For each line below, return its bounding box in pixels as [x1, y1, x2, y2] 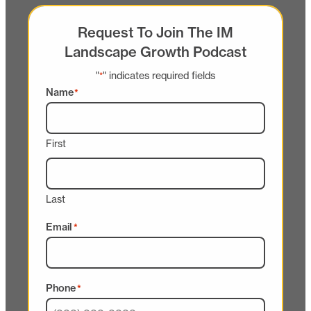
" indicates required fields [103, 69, 215, 83]
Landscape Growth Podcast [65, 43, 246, 61]
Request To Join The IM [78, 24, 233, 42]
